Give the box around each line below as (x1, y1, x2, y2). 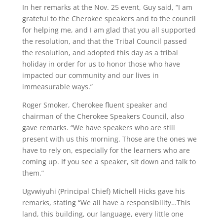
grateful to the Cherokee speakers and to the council (22, 14, 196, 24)
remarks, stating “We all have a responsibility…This (22, 198, 190, 208)
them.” (22, 168, 44, 178)
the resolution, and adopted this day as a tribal (22, 48, 178, 58)
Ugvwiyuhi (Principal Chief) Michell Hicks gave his (22, 186, 185, 196)
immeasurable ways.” (22, 82, 93, 92)
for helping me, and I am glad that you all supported (22, 25, 196, 35)
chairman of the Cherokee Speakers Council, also (22, 111, 184, 121)
